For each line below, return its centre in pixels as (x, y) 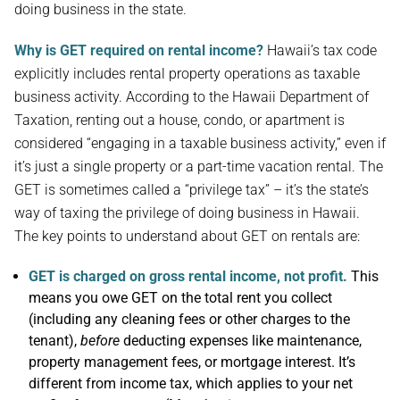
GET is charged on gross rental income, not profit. (188, 276)
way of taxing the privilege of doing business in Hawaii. (187, 213)
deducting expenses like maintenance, (241, 341)
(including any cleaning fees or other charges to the (189, 319)
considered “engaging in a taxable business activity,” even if (200, 143)
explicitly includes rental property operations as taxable (187, 74)
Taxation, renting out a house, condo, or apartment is (179, 120)
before (100, 341)
